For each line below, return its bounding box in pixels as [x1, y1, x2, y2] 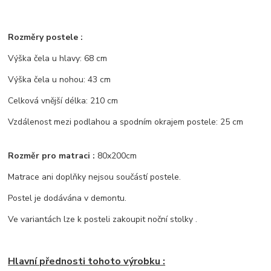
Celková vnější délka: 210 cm [8, 94, 119, 106]
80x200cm [95, 149, 137, 162]
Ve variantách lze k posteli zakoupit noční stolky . [8, 213, 198, 225]
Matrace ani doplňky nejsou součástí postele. [8, 171, 181, 183]
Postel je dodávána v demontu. [8, 192, 127, 204]
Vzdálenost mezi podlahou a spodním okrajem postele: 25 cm [8, 116, 244, 128]
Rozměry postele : [8, 31, 83, 43]
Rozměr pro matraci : [8, 149, 96, 162]
